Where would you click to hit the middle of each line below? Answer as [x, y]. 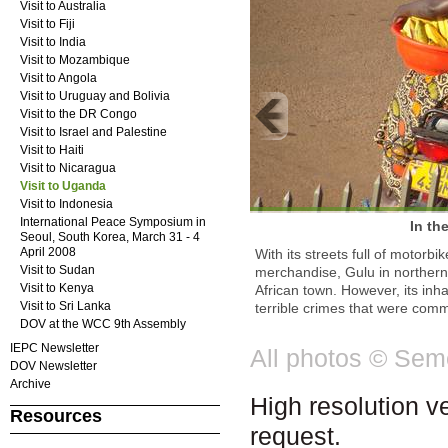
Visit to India [52, 42]
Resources [55, 416]
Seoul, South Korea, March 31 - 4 [109, 237]
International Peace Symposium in [112, 222]
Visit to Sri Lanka [65, 306]
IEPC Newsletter [54, 347]
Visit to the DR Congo [78, 114]
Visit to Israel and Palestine [93, 132]
